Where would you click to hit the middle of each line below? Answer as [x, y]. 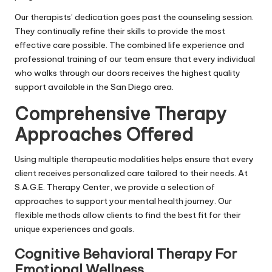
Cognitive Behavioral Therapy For [126, 253]
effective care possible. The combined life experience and [129, 45]
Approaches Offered [104, 134]
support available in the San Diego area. [94, 87]
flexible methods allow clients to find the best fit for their [128, 215]
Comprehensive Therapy [121, 114]
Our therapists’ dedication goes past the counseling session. [134, 17]
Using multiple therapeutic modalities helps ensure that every [134, 159]
